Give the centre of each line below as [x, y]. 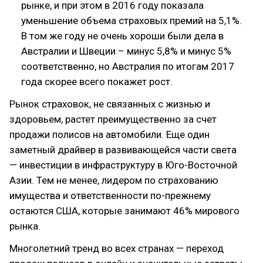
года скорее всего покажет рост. [97, 82]
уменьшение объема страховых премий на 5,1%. [131, 21]
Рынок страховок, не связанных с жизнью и [110, 104]
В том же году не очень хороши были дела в [122, 36]
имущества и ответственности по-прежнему [110, 195]
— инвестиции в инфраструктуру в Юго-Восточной [123, 165]
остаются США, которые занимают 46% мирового [124, 211]
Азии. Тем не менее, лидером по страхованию [114, 180]
